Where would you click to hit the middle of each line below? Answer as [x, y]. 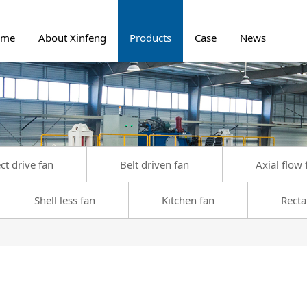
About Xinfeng [72, 38]
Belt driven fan [154, 164]
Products [150, 38]
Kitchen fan [188, 200]
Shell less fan [64, 200]
